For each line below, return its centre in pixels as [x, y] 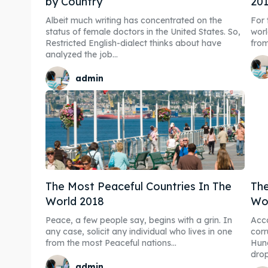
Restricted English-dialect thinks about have [133, 43]
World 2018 [75, 202]
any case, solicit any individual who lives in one [139, 232]
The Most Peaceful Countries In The [138, 187]
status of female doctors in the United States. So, [143, 32]
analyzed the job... [82, 55]
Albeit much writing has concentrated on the [134, 21]
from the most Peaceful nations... [111, 243]
